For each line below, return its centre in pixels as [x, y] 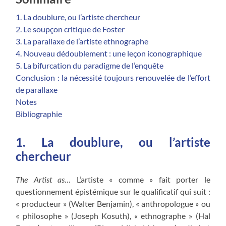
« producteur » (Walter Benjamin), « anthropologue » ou [113, 203]
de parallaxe [37, 89]
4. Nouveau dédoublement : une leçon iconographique [109, 53]
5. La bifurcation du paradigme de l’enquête [90, 65]
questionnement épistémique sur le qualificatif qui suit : [113, 191]
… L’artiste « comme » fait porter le [137, 179]
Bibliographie [39, 114]
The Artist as [40, 179]
